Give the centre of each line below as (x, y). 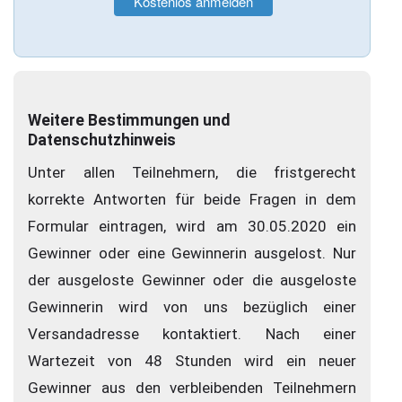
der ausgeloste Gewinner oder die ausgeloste (192, 280)
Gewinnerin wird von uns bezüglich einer (192, 307)
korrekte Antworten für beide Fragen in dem (192, 200)
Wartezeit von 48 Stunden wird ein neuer (192, 361)
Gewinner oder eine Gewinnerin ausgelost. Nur (192, 253)
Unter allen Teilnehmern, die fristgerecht (192, 173)
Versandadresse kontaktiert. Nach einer (192, 334)
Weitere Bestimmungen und (129, 120)
